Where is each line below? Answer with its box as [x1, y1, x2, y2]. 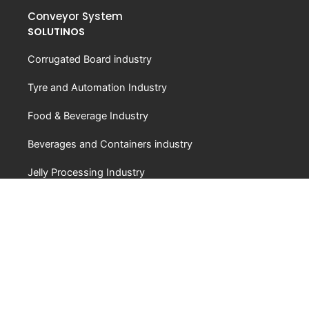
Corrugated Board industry [28, 52, 152, 66]
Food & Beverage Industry [28, 109, 148, 122]
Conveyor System [28, 8, 123, 23]
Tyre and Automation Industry [28, 81, 167, 94]
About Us [28, 219, 72, 232]
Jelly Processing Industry [28, 166, 145, 179]
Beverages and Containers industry [28, 137, 192, 150]
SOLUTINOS [28, 24, 85, 39]
